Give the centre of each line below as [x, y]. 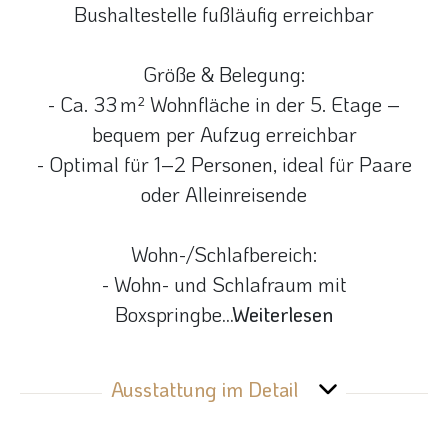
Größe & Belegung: [224, 74]
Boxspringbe [168, 314]
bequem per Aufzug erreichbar [224, 134]
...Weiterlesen [277, 314]
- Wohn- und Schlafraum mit [224, 284]
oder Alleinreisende [224, 194]
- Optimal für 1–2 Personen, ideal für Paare [224, 164]
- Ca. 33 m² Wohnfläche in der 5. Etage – [224, 104]
